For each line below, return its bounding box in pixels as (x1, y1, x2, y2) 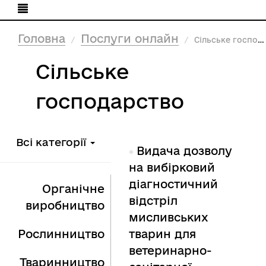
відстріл (128, 194, 178, 207)
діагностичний (128, 178, 218, 191)
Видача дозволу (136, 144, 232, 157)
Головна (18, 32, 65, 45)
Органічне (42, 182, 104, 195)
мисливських (128, 211, 208, 224)
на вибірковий (128, 161, 215, 174)
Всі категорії (15, 136, 89, 148)
